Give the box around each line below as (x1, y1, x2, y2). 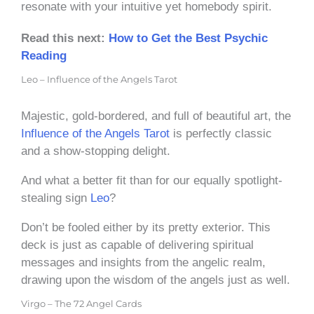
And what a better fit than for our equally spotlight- (21, 173, 282, 187)
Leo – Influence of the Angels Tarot (21, 74, 177, 85)
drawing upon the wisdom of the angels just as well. (21, 273, 290, 287)
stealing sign (21, 191, 90, 205)
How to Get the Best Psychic (109, 31, 268, 45)
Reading (21, 48, 67, 62)
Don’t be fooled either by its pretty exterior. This (21, 220, 271, 234)
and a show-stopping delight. (21, 144, 170, 158)
